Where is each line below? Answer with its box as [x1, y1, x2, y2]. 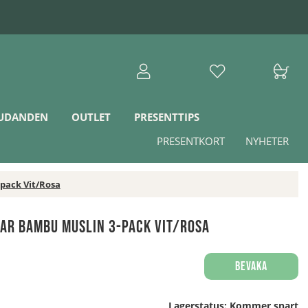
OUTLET [71, 110, 111, 124]
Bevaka [235, 259, 267, 274]
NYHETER [245, 134, 289, 148]
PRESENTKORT [156, 134, 225, 148]
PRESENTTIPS [133, 110, 199, 124]
